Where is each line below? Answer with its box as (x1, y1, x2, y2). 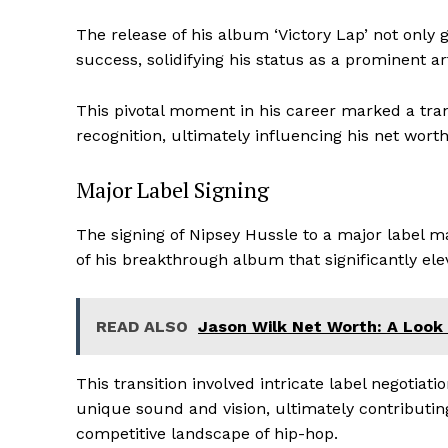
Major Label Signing (76, 175, 269, 205)
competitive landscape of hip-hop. (76, 424, 338, 444)
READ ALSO (96, 317, 188, 337)
